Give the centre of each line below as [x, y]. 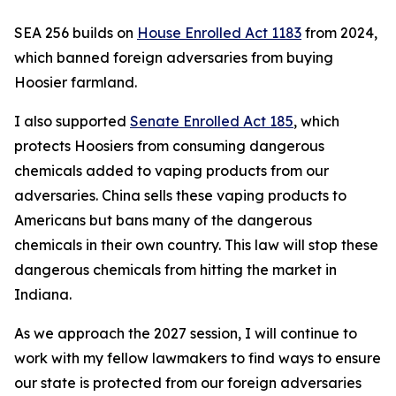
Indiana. [43, 294]
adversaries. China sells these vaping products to [180, 195]
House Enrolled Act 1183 [219, 33]
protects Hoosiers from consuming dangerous [169, 146]
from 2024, [339, 33]
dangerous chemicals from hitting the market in [175, 270]
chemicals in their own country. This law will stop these [196, 245]
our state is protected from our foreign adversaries [188, 383]
